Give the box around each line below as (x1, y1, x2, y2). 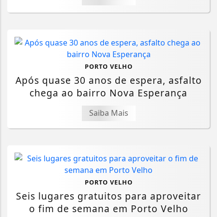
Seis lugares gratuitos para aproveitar (16, 189, 201, 202)
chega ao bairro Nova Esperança (30, 86, 187, 99)
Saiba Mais (89, 107, 128, 118)
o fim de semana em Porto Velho (29, 201, 188, 215)
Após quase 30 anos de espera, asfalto (15, 73, 202, 87)
